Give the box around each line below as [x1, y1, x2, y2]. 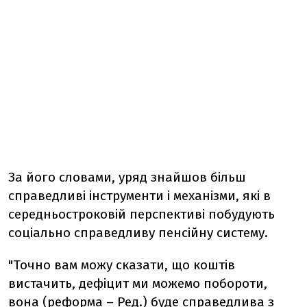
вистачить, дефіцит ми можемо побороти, [8, 275, 267, 291]
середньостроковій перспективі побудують [8, 206, 275, 222]
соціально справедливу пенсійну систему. [8, 225, 268, 241]
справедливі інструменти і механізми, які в [8, 188, 271, 204]
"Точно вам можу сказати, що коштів [8, 257, 235, 273]
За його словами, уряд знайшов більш [8, 169, 246, 185]
